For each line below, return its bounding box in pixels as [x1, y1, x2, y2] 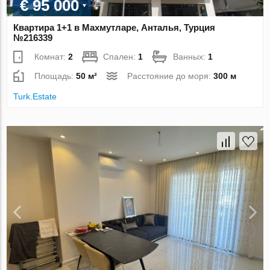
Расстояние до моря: [127, 71, 214, 81]
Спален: [103, 52, 139, 62]
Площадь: [34, 71, 77, 81]
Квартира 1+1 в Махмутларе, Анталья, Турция [13, 22, 216, 33]
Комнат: [34, 52, 69, 62]
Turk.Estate [13, 92, 57, 102]
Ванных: [173, 52, 209, 62]
